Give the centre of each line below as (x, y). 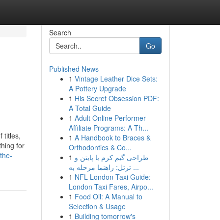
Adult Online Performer (110, 118)
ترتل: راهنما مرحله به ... (135, 167)
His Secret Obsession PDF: (117, 98)
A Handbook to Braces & (112, 137)
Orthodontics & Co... (100, 147)
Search (60, 32)
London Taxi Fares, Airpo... (111, 187)
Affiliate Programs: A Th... (108, 128)
